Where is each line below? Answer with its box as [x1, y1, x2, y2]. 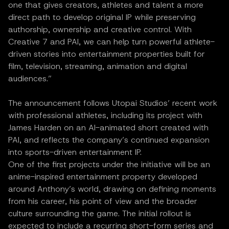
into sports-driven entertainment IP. [8, 146, 142, 157]
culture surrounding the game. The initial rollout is [8, 208, 191, 219]
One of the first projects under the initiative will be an [8, 158, 210, 170]
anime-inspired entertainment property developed [8, 171, 197, 182]
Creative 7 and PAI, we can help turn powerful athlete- [8, 36, 215, 47]
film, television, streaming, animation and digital [8, 60, 187, 72]
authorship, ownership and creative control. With [8, 24, 192, 35]
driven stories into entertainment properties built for [8, 48, 205, 59]
